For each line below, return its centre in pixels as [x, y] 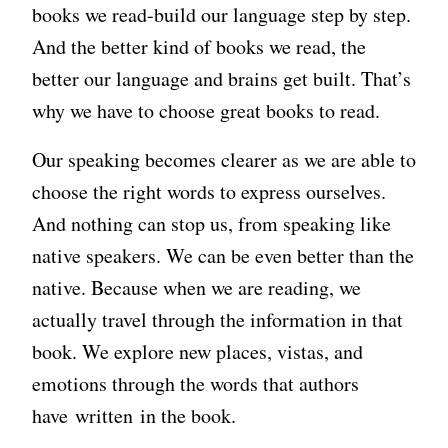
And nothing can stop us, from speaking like [211, 223]
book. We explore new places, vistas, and [197, 351]
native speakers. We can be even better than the [223, 255]
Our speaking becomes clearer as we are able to [224, 159]
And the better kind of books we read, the [199, 47]
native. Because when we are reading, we [196, 287]
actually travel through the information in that [217, 319]
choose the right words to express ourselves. [209, 191]
